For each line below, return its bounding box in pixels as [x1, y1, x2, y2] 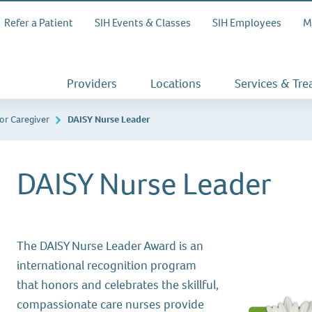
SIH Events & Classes [94, 15, 191, 30]
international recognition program [17, 257, 197, 274]
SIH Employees [212, 15, 281, 30]
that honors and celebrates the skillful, [17, 276, 219, 293]
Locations [150, 75, 201, 92]
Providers [66, 75, 117, 92]
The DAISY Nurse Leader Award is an [17, 237, 204, 254]
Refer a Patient [3, 15, 73, 30]
